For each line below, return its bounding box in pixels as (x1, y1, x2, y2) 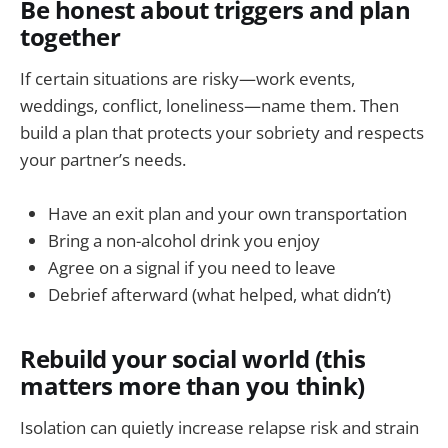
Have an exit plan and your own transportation (48, 202, 407, 226)
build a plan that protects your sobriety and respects (20, 120, 424, 144)
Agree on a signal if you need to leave (48, 256, 336, 280)
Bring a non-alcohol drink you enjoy (48, 229, 320, 253)
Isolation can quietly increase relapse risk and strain (20, 415, 419, 439)
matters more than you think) (20, 370, 365, 403)
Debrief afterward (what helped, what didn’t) (48, 283, 391, 307)
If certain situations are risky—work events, (20, 66, 355, 90)
